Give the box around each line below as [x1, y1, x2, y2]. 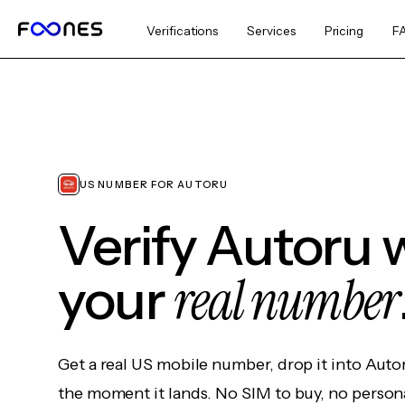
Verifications [146, 24, 219, 38]
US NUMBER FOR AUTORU [80, 178, 228, 191]
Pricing [324, 24, 364, 38]
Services [247, 24, 296, 38]
